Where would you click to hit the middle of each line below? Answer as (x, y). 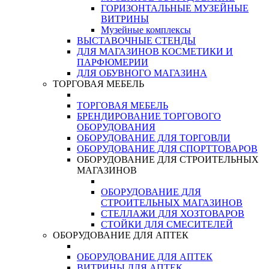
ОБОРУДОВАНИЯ (116, 127)
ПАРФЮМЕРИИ (113, 62)
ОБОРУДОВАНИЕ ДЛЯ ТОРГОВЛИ (154, 138)
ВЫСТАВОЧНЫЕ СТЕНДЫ (136, 41)
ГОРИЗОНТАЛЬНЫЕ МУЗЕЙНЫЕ (175, 8)
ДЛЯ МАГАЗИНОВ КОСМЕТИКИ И (155, 51)
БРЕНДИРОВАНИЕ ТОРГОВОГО (149, 116)
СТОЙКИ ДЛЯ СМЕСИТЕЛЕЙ (167, 224)
